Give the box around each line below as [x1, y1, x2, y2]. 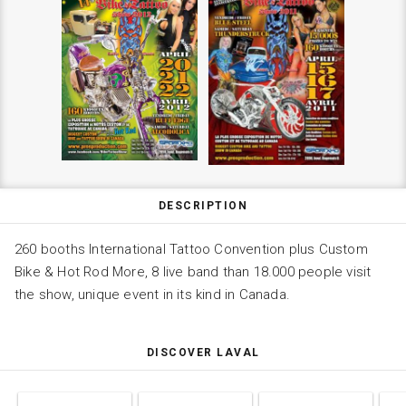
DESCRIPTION [158, 199, 248, 213]
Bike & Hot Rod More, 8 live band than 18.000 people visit [14, 264, 372, 281]
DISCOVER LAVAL [146, 346, 260, 360]
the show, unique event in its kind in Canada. [14, 286, 290, 304]
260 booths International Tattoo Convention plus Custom [14, 241, 368, 258]
